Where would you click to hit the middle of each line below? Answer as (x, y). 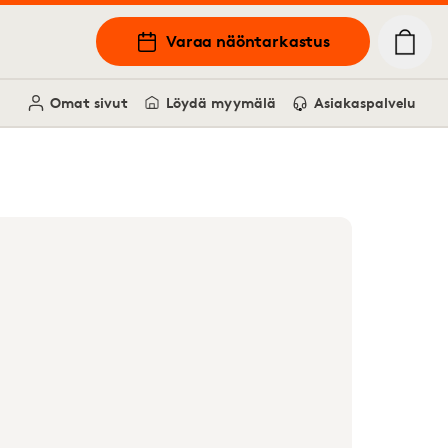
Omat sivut (89, 102)
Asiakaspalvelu (365, 102)
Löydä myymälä (221, 102)
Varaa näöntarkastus (248, 41)
